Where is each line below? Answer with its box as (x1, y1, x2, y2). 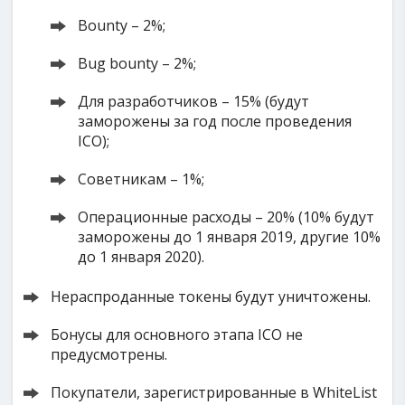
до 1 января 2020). (78, 247, 205, 267)
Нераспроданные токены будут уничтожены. (51, 287, 372, 306)
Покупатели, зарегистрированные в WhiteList (51, 382, 378, 402)
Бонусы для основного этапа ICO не (51, 325, 304, 344)
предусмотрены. (51, 344, 168, 364)
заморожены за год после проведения (78, 111, 353, 131)
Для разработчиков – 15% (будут (78, 91, 310, 111)
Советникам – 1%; (78, 169, 205, 189)
